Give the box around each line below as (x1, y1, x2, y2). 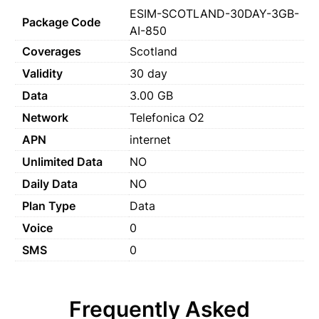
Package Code (22, 14, 100, 29)
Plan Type (22, 198, 75, 213)
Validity (22, 66, 63, 80)
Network (22, 110, 68, 125)
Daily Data (22, 176, 78, 191)
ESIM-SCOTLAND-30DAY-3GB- (130, 6, 299, 21)
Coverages (22, 43, 81, 58)
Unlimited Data (22, 154, 103, 169)
